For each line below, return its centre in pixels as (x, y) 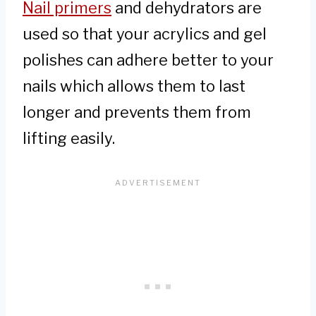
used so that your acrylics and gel (145, 34)
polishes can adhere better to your (148, 60)
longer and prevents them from (137, 112)
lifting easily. (69, 138)
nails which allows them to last (134, 86)
